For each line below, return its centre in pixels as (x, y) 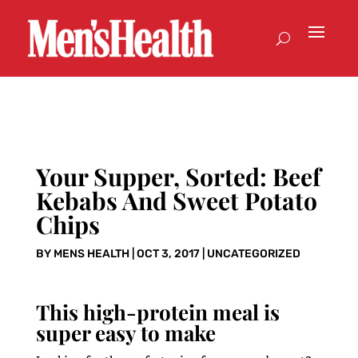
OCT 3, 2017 (168, 254)
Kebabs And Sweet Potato (176, 201)
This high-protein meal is (157, 312)
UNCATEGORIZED (253, 254)
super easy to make (125, 333)
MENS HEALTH (91, 254)
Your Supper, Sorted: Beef (178, 177)
